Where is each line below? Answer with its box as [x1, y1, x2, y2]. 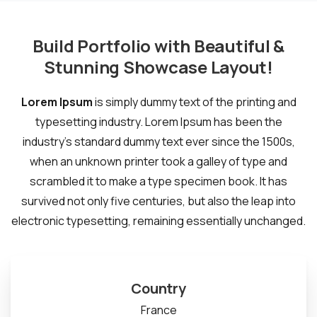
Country [131, 279, 186, 299]
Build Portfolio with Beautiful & [32, 34, 285, 58]
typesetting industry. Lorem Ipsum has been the [35, 114, 282, 130]
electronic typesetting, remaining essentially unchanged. [11, 213, 306, 229]
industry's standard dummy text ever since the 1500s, [22, 134, 295, 150]
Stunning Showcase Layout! [43, 55, 273, 79]
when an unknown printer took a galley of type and [30, 154, 287, 170]
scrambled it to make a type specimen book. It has [30, 173, 287, 190]
